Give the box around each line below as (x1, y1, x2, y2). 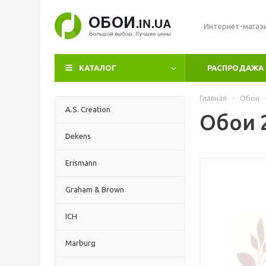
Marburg (65, 239, 96, 247)
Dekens (65, 132, 91, 140)
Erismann (65, 159, 97, 167)
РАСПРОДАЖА (207, 64, 264, 72)
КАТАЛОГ (79, 64, 116, 72)
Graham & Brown (65, 185, 124, 194)
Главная (199, 94, 227, 102)
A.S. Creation (65, 105, 110, 113)
